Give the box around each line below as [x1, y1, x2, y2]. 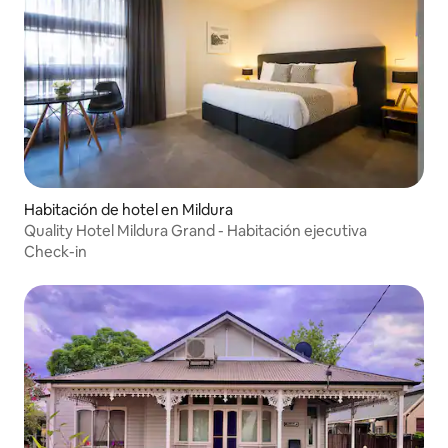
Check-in [24, 242, 87, 262]
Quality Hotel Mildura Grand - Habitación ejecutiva [24, 221, 367, 241]
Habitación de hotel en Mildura [24, 200, 233, 220]
